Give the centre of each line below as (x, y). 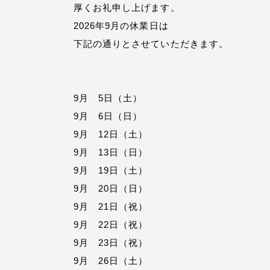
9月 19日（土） (111, 170)
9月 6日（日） (108, 116)
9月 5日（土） (108, 98)
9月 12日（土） (111, 134)
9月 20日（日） (111, 188)
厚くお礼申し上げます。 (127, 8)
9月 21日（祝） (111, 206)
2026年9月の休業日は (121, 26)
